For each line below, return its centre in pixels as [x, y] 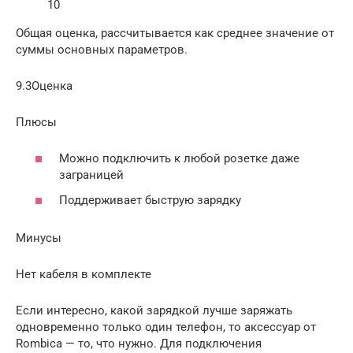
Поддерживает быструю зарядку [150, 200]
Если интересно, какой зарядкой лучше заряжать [154, 310]
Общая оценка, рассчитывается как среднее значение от [175, 33]
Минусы [39, 238]
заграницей [91, 175]
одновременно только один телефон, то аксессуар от [166, 327]
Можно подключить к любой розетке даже [179, 159]
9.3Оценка [44, 85]
